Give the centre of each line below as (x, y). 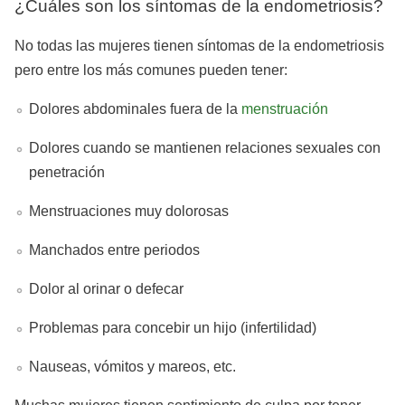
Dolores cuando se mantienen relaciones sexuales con (205, 147)
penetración (67, 172)
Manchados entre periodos (114, 250)
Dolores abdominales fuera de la (135, 108)
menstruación (285, 108)
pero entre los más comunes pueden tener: (151, 70)
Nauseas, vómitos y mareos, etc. (132, 366)
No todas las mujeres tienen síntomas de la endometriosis (199, 45)
